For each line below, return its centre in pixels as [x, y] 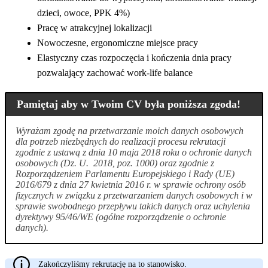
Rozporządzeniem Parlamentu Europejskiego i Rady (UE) [125, 174]
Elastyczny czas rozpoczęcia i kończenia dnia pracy [134, 57]
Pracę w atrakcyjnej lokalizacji [95, 28]
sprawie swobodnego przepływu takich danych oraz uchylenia [133, 206]
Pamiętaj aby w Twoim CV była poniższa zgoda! [128, 104]
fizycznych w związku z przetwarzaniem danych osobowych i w [134, 196]
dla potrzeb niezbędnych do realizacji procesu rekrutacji [121, 142]
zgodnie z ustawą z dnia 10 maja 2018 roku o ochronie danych [134, 153]
